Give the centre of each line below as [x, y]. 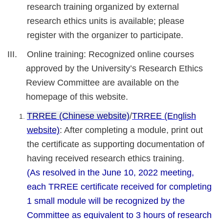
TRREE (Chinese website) [78, 116]
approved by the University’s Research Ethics [114, 68]
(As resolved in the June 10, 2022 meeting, [110, 172]
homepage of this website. [77, 97]
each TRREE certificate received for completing [119, 186]
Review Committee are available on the [102, 82]
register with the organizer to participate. [105, 35]
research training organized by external [103, 7]
